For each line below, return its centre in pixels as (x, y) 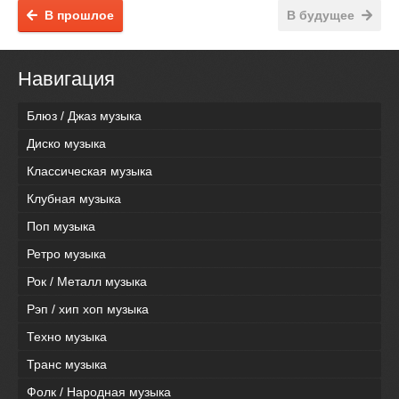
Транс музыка (67, 365)
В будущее (321, 15)
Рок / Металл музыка (87, 282)
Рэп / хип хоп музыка (88, 309)
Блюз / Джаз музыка (84, 116)
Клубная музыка (74, 199)
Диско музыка (66, 144)
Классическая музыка (90, 171)
